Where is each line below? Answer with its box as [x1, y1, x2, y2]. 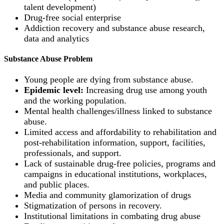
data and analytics [24, 33, 89, 44]
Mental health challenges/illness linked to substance [24, 105, 212, 116]
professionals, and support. [24, 147, 121, 158]
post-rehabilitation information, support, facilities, [24, 137, 205, 147]
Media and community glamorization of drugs [24, 189, 191, 200]
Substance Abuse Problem [4, 54, 92, 63]
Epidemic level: [24, 84, 83, 95]
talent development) [24, 2, 96, 12]
